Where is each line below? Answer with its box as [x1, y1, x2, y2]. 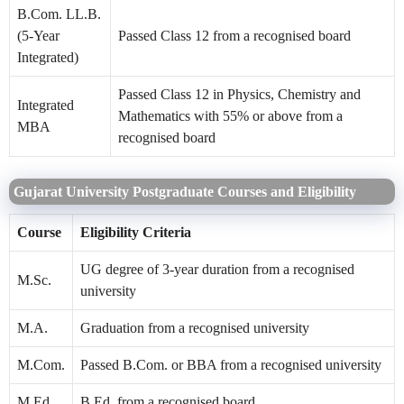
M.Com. [17, 356, 65, 372]
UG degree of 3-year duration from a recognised [80, 261, 354, 277]
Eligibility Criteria [80, 224, 191, 240]
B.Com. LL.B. [17, 5, 101, 22]
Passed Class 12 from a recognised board [118, 27, 351, 43]
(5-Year [17, 27, 60, 43]
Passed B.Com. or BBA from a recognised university [80, 356, 381, 372]
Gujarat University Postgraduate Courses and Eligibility [14, 183, 356, 199]
